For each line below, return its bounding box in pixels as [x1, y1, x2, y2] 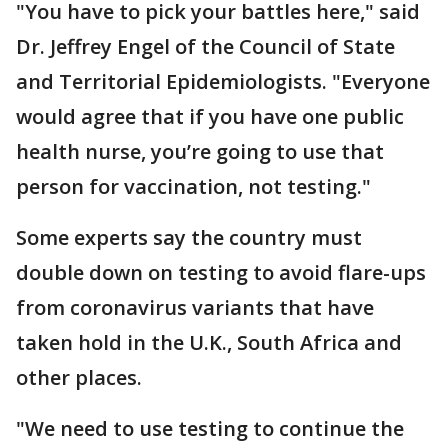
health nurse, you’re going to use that [16, 137, 384, 165]
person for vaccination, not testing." [16, 172, 371, 200]
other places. [16, 363, 142, 391]
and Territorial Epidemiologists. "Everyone [16, 67, 430, 95]
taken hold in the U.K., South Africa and [16, 328, 402, 356]
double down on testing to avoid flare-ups [16, 258, 426, 286]
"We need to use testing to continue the [16, 414, 404, 442]
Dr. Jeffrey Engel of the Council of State [16, 32, 395, 60]
